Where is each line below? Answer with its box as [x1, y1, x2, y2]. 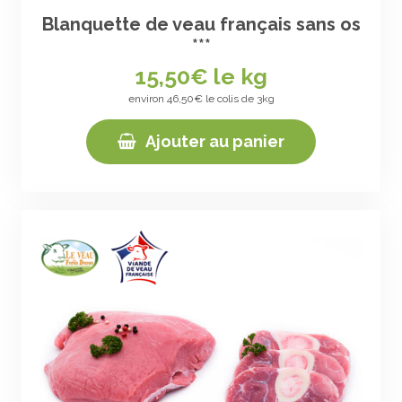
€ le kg [190, 62, 267, 90]
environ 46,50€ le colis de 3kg [127, 92, 275, 105]
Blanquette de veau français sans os [41, 13, 361, 35]
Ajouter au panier [145, 131, 284, 151]
